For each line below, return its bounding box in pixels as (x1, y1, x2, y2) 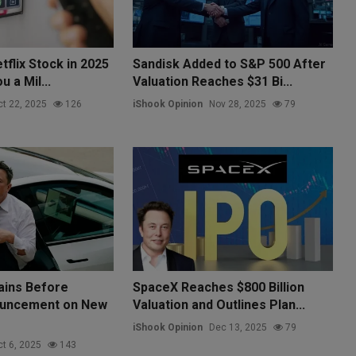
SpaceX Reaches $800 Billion (133, 279, 305, 295)
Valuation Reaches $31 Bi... (133, 73, 293, 89)
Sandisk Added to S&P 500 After (133, 56, 327, 72)
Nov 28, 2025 (209, 98, 267, 110)
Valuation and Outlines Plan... (133, 296, 306, 312)
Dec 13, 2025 (209, 321, 268, 333)
